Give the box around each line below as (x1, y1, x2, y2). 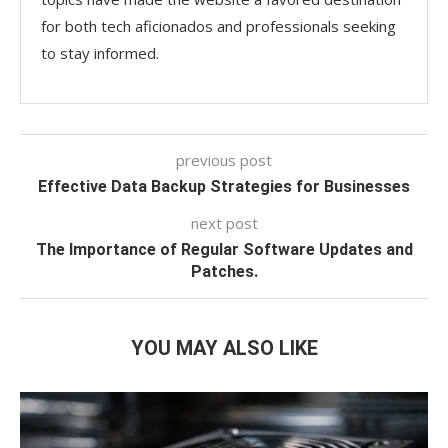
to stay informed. (41, 42, 159, 63)
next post (190, 212, 258, 233)
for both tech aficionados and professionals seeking (41, 15, 396, 36)
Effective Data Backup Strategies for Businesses (38, 176, 410, 196)
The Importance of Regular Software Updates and (35, 239, 413, 259)
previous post (176, 149, 272, 170)
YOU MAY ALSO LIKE (130, 335, 318, 360)
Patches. (190, 261, 258, 281)
